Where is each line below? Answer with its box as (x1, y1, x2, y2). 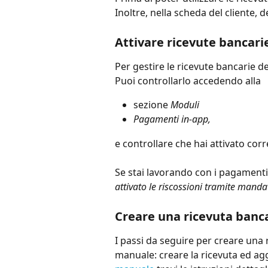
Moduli (170, 98, 202, 111)
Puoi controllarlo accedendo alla (115, 74, 261, 87)
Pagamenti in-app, (133, 112, 211, 126)
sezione (133, 98, 170, 111)
